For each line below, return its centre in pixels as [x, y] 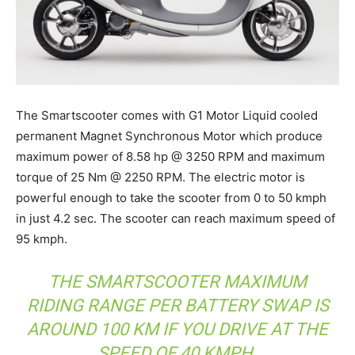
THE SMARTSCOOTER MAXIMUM [177, 281]
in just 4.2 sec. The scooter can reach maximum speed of [176, 218]
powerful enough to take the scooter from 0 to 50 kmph [171, 197]
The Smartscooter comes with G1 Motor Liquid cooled [167, 115]
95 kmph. [42, 239]
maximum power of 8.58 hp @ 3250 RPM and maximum [170, 156]
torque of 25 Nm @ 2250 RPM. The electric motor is [160, 177]
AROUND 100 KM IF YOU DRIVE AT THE [177, 329]
